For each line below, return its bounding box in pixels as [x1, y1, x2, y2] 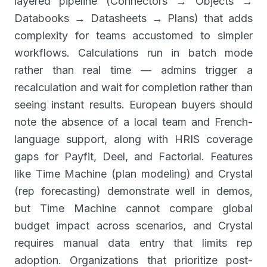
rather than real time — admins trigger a [14, 63, 253, 76]
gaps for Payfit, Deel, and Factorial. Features [14, 150, 253, 163]
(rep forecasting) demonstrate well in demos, [14, 184, 253, 197]
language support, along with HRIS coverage [14, 132, 253, 145]
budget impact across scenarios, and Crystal [14, 219, 253, 232]
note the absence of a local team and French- [14, 115, 253, 128]
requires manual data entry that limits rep [14, 236, 253, 249]
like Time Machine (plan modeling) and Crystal [14, 167, 253, 180]
